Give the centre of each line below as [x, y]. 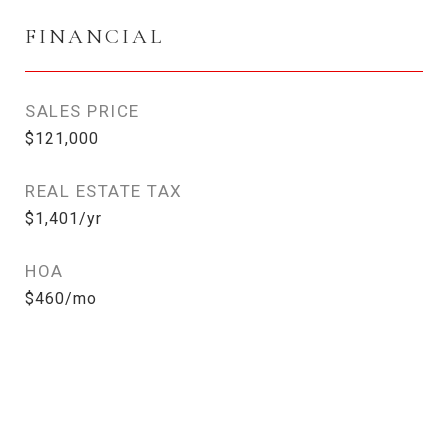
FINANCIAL [94, 36]
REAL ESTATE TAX [104, 191]
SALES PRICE [82, 111]
